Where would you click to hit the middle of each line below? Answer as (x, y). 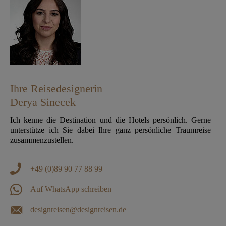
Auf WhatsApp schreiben (71, 189)
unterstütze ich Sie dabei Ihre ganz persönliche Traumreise (110, 130)
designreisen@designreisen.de (78, 210)
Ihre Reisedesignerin (56, 88)
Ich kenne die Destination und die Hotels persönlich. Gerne (110, 120)
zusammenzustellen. (42, 140)
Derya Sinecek (43, 102)
